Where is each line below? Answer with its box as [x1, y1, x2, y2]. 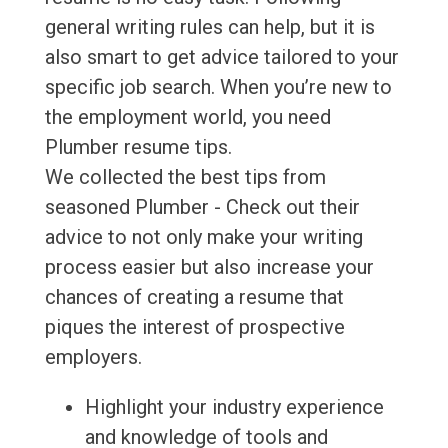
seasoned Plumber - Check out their [44, 195, 360, 220]
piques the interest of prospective [44, 315, 345, 340]
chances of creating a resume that [44, 285, 344, 310]
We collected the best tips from [44, 165, 326, 190]
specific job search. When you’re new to [44, 75, 392, 100]
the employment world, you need [44, 105, 331, 130]
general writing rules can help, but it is [44, 15, 375, 40]
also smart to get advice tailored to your [44, 45, 399, 70]
